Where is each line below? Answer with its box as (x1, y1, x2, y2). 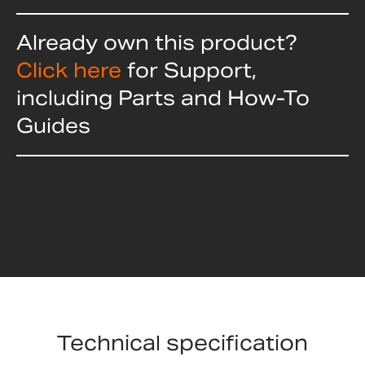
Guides (16, 113, 90, 139)
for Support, (127, 58, 257, 83)
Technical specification (57, 330, 308, 356)
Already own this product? (16, 30, 297, 55)
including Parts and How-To (16, 86, 310, 111)
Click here (16, 58, 121, 83)
